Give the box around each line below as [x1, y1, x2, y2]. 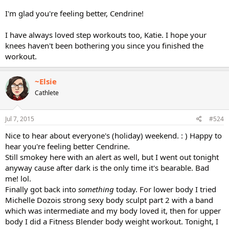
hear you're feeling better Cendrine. [5, 141, 130, 151]
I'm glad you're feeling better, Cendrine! [5, 8, 144, 18]
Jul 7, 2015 [5, 114, 34, 123]
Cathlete [35, 88, 59, 97]
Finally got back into [5, 184, 78, 194]
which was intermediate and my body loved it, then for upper [5, 205, 221, 216]
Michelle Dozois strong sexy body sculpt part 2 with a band [5, 195, 213, 205]
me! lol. [5, 173, 31, 184]
